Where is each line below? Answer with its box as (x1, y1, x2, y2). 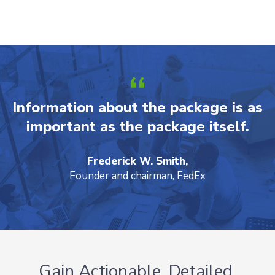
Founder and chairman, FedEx (69, 168, 206, 183)
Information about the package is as (12, 97, 263, 117)
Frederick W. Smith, (87, 153, 188, 168)
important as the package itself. (26, 116, 249, 136)
